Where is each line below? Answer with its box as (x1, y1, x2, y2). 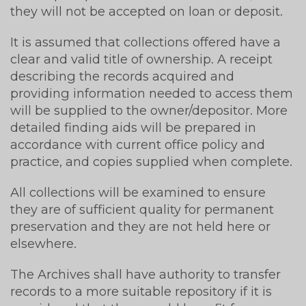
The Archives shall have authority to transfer (10, 266, 281, 282)
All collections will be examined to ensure (10, 184, 266, 200)
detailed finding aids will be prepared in (10, 119, 256, 135)
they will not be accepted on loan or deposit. (10, 3, 283, 19)
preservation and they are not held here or (10, 218, 270, 234)
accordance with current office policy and (10, 136, 265, 152)
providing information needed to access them (10, 85, 293, 101)
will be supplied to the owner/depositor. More (10, 102, 288, 118)
